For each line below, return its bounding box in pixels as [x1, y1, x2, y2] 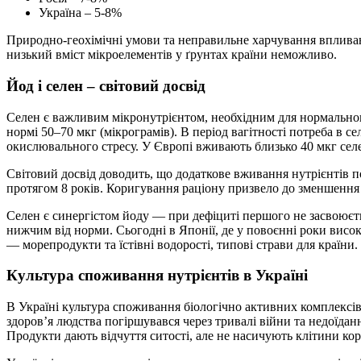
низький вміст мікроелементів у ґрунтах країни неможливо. [6, 48, 337, 62]
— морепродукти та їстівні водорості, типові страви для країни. [6, 237, 358, 251]
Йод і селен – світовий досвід [6, 77, 205, 95]
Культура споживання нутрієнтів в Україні [6, 267, 308, 284]
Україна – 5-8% [39, 6, 122, 20]
